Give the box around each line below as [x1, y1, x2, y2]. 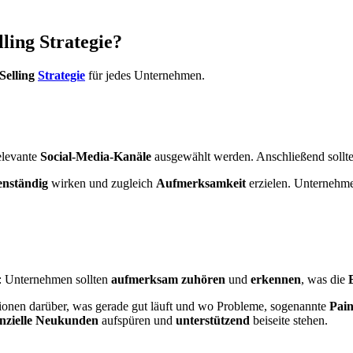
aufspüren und [98, 313, 176, 327]
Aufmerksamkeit [156, 176, 246, 191]
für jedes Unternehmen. [85, 69, 205, 82]
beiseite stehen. [250, 313, 328, 327]
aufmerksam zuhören [111, 272, 225, 286]
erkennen [251, 272, 301, 286]
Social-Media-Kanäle [40, 150, 151, 164]
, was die [301, 272, 348, 286]
